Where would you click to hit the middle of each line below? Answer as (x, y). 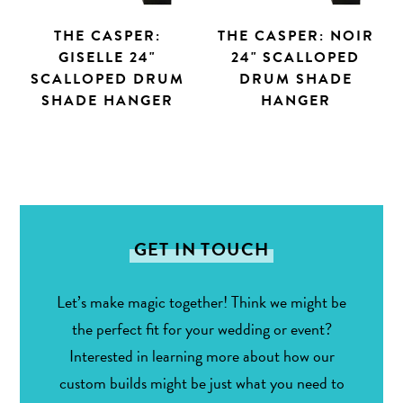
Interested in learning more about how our (201, 356)
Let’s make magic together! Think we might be (201, 302)
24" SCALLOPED (296, 58)
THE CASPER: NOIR (296, 36)
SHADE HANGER (107, 101)
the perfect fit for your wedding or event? (201, 329)
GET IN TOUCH (201, 250)
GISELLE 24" (107, 58)
